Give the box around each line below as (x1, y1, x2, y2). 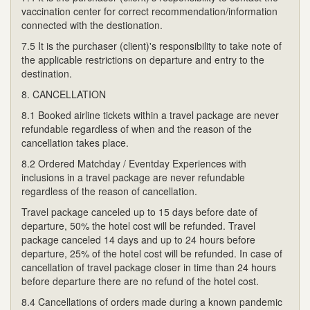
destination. (21, 66, 72, 80)
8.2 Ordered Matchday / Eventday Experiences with (21, 156, 246, 170)
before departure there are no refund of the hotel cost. (21, 273, 259, 288)
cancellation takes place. (21, 135, 129, 149)
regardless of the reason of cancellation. (21, 183, 197, 198)
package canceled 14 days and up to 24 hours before (21, 232, 255, 246)
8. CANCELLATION (21, 86, 106, 101)
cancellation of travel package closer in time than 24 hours (21, 259, 276, 274)
